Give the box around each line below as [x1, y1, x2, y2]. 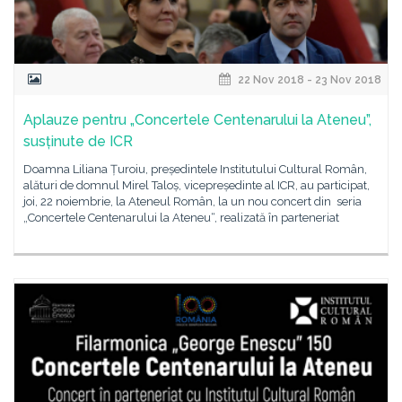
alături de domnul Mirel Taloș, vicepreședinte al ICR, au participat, [23, 179, 370, 192]
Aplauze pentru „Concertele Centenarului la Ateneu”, [23, 111, 371, 128]
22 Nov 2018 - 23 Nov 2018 [235, 74, 381, 86]
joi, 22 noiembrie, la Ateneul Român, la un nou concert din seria [23, 195, 362, 208]
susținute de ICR [23, 133, 133, 150]
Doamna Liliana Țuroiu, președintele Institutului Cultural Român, [23, 162, 367, 176]
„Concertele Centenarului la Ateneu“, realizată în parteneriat [23, 211, 339, 224]
